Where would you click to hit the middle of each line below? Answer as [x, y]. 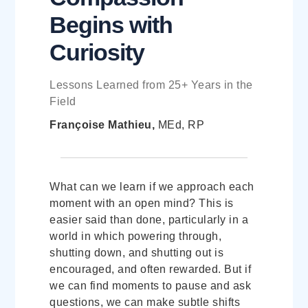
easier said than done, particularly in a [149, 219]
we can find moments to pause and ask [151, 285]
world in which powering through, [136, 236]
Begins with [111, 25]
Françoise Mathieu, [102, 125]
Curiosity [97, 53]
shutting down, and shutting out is [137, 252]
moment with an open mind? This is [142, 203]
